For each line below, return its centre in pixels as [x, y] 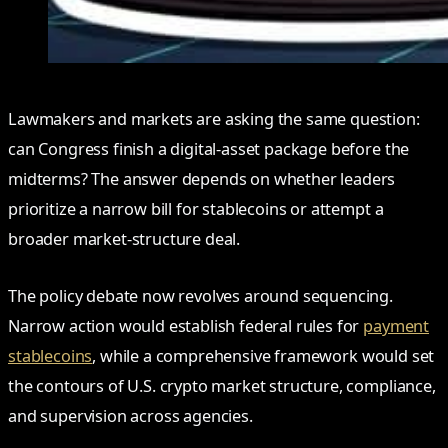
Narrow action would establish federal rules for [186, 326]
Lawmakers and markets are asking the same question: [214, 118]
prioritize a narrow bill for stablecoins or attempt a [196, 208]
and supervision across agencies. [130, 416]
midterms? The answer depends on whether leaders [202, 178]
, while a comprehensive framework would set [263, 356]
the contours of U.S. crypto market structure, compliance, [222, 386]
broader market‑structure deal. [124, 238]
